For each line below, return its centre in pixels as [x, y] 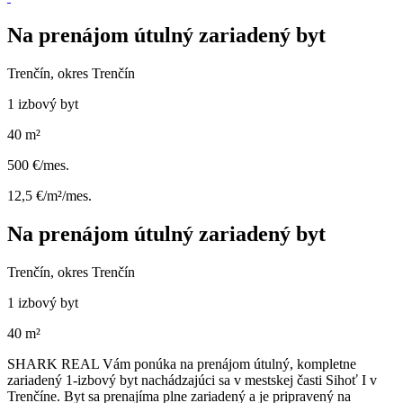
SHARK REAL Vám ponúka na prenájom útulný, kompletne [182, 364]
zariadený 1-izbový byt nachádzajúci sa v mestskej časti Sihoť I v [192, 381]
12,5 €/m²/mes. [49, 196]
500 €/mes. [38, 166]
